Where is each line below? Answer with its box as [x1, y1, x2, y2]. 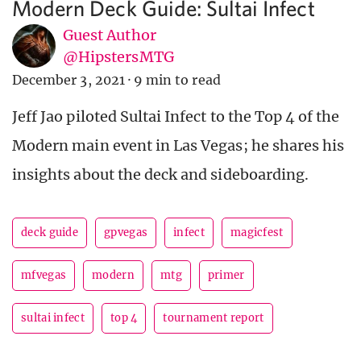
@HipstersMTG [63, 48, 174, 67]
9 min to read [134, 72, 221, 89]
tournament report [163, 311, 264, 326]
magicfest [230, 226, 284, 240]
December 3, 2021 [12, 72, 125, 89]
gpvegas [104, 226, 148, 240]
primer [207, 268, 245, 283]
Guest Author [63, 26, 156, 45]
